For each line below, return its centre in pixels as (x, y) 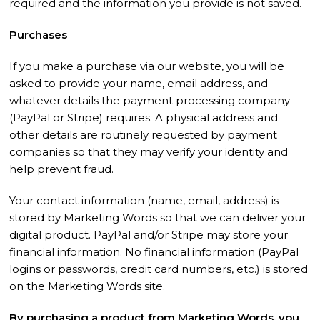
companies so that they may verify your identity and (149, 152)
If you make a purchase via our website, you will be (147, 66)
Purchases (39, 35)
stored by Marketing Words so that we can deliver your (158, 217)
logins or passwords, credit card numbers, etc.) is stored (159, 269)
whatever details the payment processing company (150, 100)
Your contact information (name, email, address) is (144, 200)
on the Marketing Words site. (87, 286)
